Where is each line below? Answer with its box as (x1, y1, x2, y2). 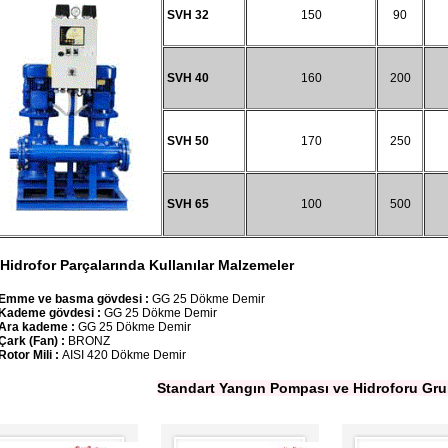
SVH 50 (164, 134, 209, 148)
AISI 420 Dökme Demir (62, 348, 186, 362)
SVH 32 (164, 8, 209, 22)
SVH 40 (164, 71, 209, 85)
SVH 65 (164, 197, 209, 211)
